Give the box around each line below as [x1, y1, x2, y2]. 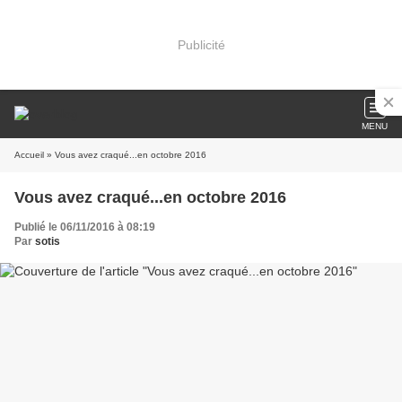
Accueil [14, 150, 44, 160]
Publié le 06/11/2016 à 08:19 [14, 221, 155, 233]
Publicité [177, 37, 225, 52]
